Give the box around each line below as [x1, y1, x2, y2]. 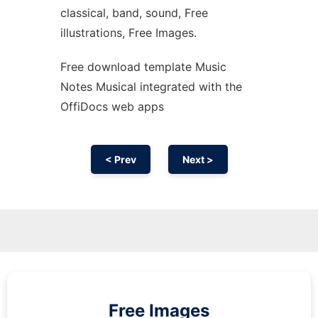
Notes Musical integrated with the [60, 79, 242, 94]
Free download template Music [60, 60, 226, 74]
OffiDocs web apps [60, 99, 164, 114]
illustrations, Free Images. [60, 26, 197, 40]
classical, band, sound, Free [60, 6, 208, 20]
